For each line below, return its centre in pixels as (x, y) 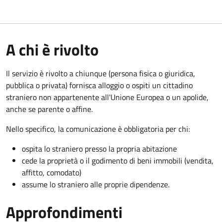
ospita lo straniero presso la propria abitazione (99, 148)
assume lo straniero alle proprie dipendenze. (96, 184)
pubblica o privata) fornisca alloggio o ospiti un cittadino (99, 85)
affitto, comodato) (52, 172)
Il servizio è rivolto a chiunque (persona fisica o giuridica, (101, 73)
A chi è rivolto (52, 49)
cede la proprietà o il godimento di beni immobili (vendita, (118, 160)
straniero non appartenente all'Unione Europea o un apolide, (107, 97)
